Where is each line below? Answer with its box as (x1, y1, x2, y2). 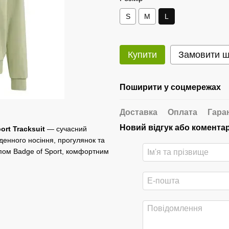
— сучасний (45, 125, 87, 133)
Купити (128, 50, 157, 60)
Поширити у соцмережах (120, 83, 221, 91)
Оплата (168, 108, 197, 117)
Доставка (120, 108, 157, 117)
